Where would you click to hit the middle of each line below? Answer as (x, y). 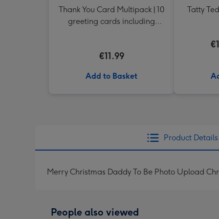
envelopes (111, 33)
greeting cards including (111, 21)
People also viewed (95, 212)
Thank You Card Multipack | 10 (111, 10)
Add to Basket (111, 76)
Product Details (191, 138)
